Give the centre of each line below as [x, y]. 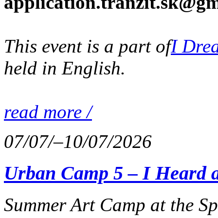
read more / [48, 112]
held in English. [65, 68]
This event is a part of [87, 46]
